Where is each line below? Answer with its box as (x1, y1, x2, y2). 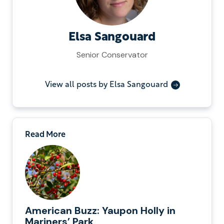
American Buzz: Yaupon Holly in (25, 203, 175, 217)
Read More (25, 130, 65, 139)
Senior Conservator (76, 49, 148, 60)
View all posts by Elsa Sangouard (45, 80, 168, 89)
